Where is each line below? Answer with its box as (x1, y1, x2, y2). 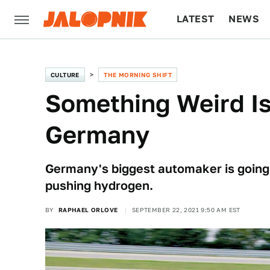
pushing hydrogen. (45, 178, 153, 193)
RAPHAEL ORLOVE (58, 206, 118, 213)
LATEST (177, 13, 215, 25)
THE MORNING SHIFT (104, 71, 172, 78)
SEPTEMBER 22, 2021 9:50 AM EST (131, 206, 240, 213)
